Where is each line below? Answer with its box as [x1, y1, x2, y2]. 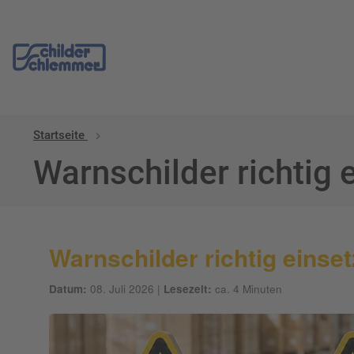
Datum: [49, 281, 87, 296]
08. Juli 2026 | [87, 281, 164, 296]
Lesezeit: [164, 281, 212, 296]
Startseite [33, 128, 85, 142]
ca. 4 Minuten [212, 281, 282, 296]
